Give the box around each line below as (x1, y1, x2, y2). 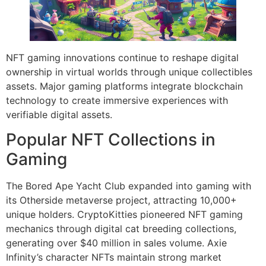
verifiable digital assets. (6, 108, 112, 121)
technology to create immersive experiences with (6, 94, 228, 106)
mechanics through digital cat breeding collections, (6, 223, 236, 235)
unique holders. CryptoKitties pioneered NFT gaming (6, 208, 243, 221)
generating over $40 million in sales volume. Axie (6, 237, 227, 249)
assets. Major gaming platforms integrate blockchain (6, 80, 243, 92)
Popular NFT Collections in (6, 129, 216, 150)
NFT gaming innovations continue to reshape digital (6, 51, 239, 64)
